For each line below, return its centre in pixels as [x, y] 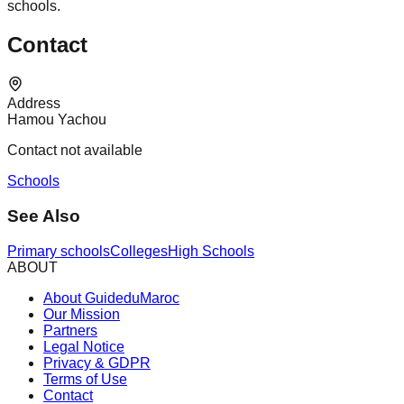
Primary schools [59, 251]
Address [34, 104]
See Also [44, 216]
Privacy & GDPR [97, 363]
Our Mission [82, 314]
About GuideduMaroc [111, 298]
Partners [70, 330]
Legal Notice [84, 346]
